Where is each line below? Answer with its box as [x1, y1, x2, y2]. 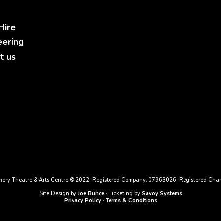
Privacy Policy [64, 196, 101, 204]
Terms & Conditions [105, 196, 157, 204]
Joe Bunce [77, 189, 104, 197]
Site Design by [39, 189, 78, 197]
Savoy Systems [141, 189, 182, 197]
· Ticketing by [104, 189, 142, 197]
